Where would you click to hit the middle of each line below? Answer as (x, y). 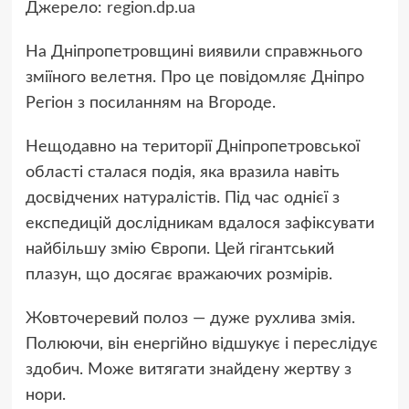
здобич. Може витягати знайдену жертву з (188, 370)
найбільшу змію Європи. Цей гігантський (179, 250)
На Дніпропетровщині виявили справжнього (194, 52)
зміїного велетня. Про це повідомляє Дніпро (194, 78)
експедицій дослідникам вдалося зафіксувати (199, 224)
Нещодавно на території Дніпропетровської (192, 147)
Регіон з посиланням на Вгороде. (150, 104)
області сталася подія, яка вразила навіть (182, 173)
